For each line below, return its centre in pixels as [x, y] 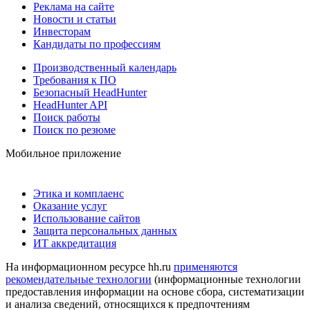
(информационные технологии [226, 279]
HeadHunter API [70, 104]
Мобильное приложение [63, 153]
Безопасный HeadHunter [90, 92]
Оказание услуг [70, 206]
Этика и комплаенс [79, 193]
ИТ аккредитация [75, 243]
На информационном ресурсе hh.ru [90, 266]
